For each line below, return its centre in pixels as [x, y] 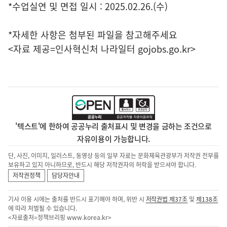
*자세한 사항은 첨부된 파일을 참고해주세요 [93, 35]
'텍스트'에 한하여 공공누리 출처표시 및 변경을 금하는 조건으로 [113, 126]
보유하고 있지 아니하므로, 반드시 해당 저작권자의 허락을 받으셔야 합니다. [102, 165]
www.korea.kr [87, 218]
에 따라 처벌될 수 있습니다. [43, 209]
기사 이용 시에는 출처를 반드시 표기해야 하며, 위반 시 [77, 199]
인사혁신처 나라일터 [95, 49]
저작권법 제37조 [167, 199]
